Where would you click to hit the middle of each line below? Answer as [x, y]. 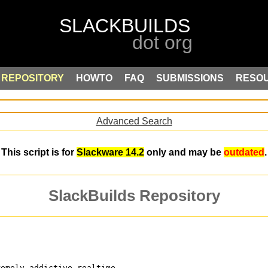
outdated [244, 153]
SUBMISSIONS [190, 78]
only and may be [184, 153]
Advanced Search [134, 121]
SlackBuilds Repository [134, 196]
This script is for [39, 153]
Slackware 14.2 [110, 153]
